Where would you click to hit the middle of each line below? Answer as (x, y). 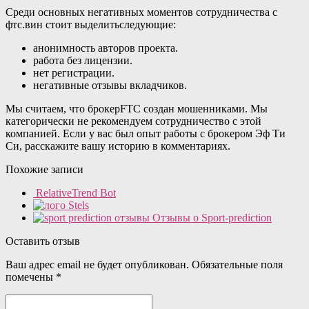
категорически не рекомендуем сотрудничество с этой (133, 121)
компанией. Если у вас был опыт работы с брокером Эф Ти (146, 133)
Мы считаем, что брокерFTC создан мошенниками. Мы (137, 108)
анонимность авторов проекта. (106, 48)
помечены (31, 277)
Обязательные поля (236, 264)
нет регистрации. (74, 72)
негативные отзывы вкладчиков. (110, 85)
